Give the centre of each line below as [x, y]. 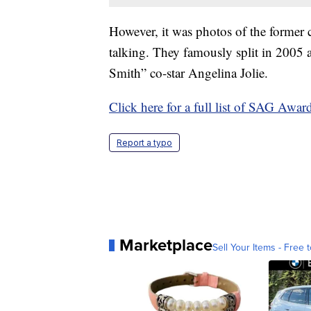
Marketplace [166, 245]
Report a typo [144, 143]
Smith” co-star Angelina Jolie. [188, 73]
